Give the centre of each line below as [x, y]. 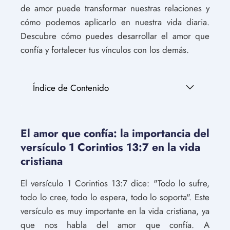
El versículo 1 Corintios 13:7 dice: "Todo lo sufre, [115, 183]
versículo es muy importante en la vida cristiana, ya [115, 211]
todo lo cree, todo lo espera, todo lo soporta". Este [115, 197]
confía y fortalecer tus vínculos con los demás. [105, 50]
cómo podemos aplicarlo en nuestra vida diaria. [115, 22]
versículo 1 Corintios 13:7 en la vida [110, 147]
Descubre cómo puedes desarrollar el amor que [115, 36]
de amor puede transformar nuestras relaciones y [115, 8]
